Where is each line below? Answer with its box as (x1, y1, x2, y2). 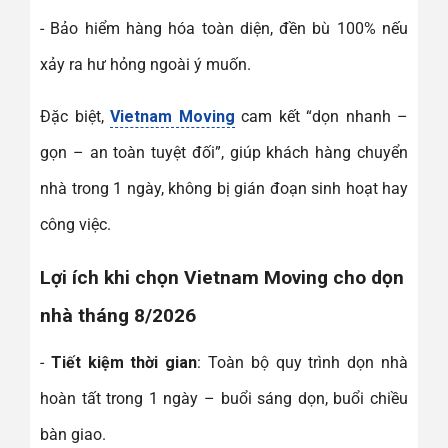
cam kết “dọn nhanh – (234, 106, 408, 126)
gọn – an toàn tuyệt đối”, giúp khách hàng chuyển (40, 142, 408, 162)
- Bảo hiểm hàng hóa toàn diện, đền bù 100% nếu (40, 18, 408, 38)
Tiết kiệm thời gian (50, 352, 198, 372)
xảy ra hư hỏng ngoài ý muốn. (40, 54, 251, 74)
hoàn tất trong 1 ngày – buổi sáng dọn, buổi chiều (40, 388, 408, 408)
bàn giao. (40, 424, 106, 444)
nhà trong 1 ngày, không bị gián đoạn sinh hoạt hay (40, 178, 408, 198)
